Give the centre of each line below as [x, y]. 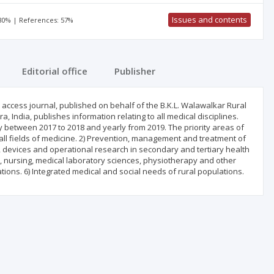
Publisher [135, 71]
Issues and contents [209, 20]
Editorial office [55, 71]
